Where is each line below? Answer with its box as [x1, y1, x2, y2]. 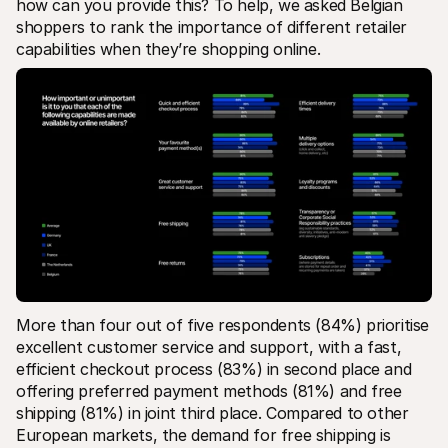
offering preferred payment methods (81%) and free [16, 380, 402, 401]
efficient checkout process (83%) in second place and [16, 358, 412, 379]
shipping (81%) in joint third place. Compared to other [16, 402, 409, 423]
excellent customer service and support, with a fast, [16, 336, 402, 357]
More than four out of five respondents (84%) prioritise [16, 314, 430, 335]
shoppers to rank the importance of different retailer [16, 16, 407, 37]
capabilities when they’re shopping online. [16, 38, 321, 59]
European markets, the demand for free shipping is [16, 424, 391, 445]
